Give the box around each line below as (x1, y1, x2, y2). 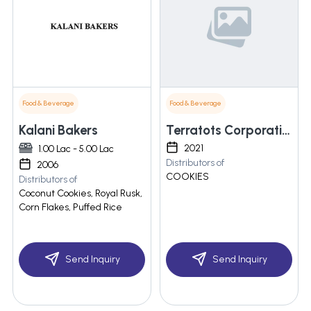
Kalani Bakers (19, 122, 98, 139)
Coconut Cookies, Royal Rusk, (19, 187, 142, 200)
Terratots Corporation (282, 122, 290, 139)
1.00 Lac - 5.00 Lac (38, 143, 114, 155)
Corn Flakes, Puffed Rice (19, 201, 122, 214)
